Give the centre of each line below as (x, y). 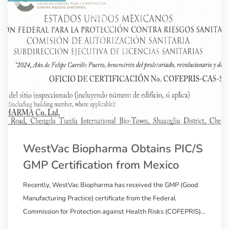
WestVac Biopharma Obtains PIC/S (113, 148)
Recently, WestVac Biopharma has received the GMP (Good (111, 185)
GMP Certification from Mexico (101, 165)
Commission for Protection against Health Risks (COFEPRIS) (112, 211)
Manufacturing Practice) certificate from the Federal (99, 198)
